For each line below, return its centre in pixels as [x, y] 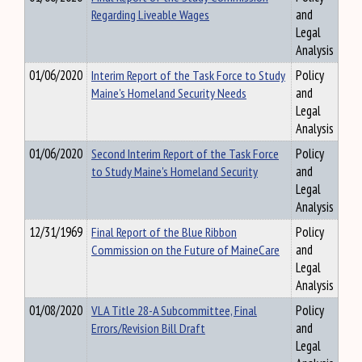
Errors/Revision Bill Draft [148, 328]
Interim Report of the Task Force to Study [188, 75]
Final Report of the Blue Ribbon [164, 232]
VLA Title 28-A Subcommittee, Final [174, 310]
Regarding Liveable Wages [150, 15]
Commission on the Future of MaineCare [185, 250]
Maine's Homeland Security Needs [169, 93]
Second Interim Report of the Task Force [185, 154]
